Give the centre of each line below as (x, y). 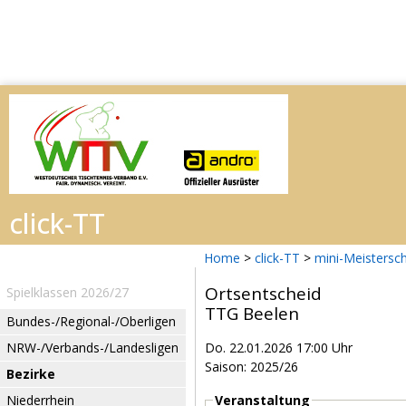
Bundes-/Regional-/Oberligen (91, 321)
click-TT (277, 258)
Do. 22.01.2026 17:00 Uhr (279, 348)
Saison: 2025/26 (251, 367)
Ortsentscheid (263, 294)
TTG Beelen (252, 314)
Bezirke (31, 374)
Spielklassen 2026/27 (68, 292)
